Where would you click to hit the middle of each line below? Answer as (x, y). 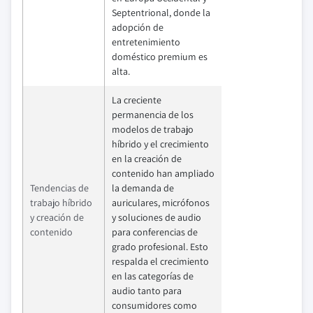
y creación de (57, 217)
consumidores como (154, 305)
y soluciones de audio (156, 217)
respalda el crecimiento (160, 261)
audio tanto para (147, 290)
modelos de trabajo (153, 129)
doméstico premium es (160, 56)
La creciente (137, 100)
